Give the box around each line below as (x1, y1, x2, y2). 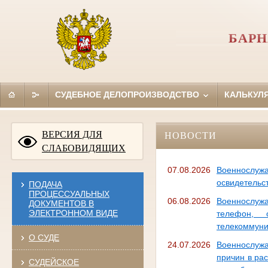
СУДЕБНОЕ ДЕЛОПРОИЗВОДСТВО (54, 89, 202, 99)
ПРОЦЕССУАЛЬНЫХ (28, 188, 109, 199)
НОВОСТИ (164, 130, 217, 141)
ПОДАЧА (28, 179, 62, 189)
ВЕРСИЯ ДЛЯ (42, 129, 102, 139)
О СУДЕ (28, 232, 59, 242)
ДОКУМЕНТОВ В (28, 198, 94, 208)
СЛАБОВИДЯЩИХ (42, 142, 126, 153)
